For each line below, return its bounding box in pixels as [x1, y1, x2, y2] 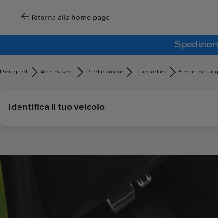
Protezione [86, 69, 124, 74]
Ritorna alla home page [31, 12, 110, 23]
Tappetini [135, 69, 167, 74]
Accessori [40, 69, 74, 74]
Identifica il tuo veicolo [8, 100, 105, 113]
